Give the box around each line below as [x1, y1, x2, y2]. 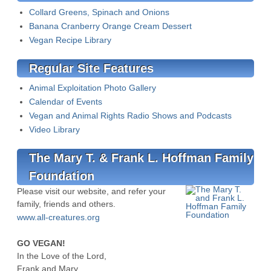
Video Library [29, 125, 80, 134]
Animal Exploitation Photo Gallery [29, 83, 156, 93]
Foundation [29, 169, 94, 183]
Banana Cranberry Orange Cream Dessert [29, 21, 192, 31]
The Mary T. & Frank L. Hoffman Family [29, 151, 253, 165]
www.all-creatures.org [17, 212, 100, 222]
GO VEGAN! [17, 238, 65, 248]
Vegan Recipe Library [29, 35, 111, 45]
